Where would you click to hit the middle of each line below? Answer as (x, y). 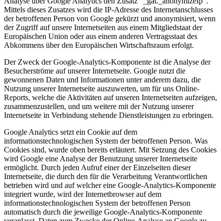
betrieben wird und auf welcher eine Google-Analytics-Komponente (110, 185)
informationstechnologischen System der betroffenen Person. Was (106, 141)
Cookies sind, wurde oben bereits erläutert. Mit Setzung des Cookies (110, 149)
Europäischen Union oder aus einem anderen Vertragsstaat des (101, 36)
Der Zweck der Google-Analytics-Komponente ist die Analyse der (107, 62)
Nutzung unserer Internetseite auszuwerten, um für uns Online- (102, 88)
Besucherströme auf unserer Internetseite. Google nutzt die (95, 71)
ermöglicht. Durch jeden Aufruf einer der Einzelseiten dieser (97, 167)
